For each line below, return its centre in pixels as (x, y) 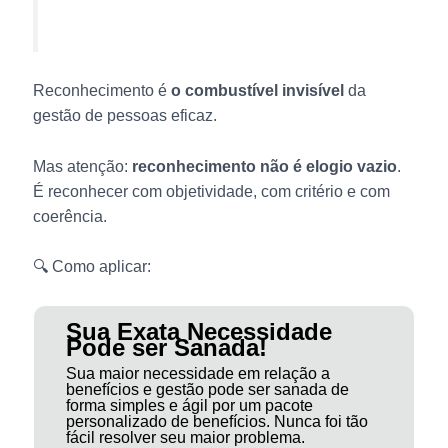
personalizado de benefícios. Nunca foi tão (216, 422)
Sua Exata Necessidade (198, 332)
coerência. (69, 216)
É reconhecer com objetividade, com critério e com (211, 191)
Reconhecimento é (101, 91)
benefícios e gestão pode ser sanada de (207, 390)
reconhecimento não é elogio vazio (264, 166)
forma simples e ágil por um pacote (189, 406)
